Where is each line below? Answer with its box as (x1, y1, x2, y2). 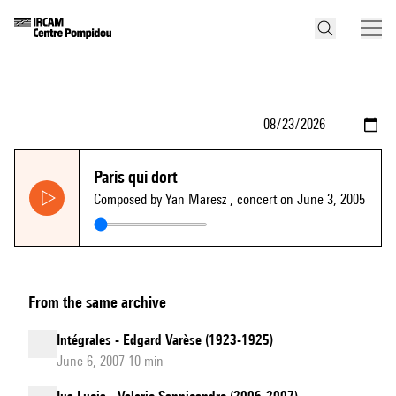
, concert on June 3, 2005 (230, 191, 365, 208)
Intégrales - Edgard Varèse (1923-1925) (57, 331, 273, 348)
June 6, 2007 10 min (57, 353, 164, 369)
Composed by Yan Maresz (94, 191, 230, 208)
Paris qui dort (94, 167, 178, 187)
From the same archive (28, 293, 166, 311)
